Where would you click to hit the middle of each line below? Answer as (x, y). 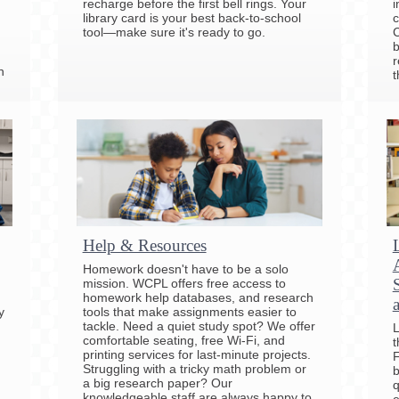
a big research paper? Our (157, 383)
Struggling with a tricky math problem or (194, 368)
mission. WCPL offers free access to (184, 283)
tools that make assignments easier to (189, 311)
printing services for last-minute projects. (196, 354)
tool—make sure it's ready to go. (174, 32)
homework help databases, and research (198, 297)
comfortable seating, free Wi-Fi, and (183, 340)
